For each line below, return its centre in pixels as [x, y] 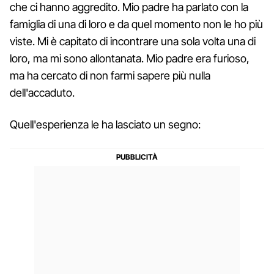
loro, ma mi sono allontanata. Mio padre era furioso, [130, 58]
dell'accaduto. [42, 92]
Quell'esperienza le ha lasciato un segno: [105, 124]
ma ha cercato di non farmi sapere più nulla [110, 75]
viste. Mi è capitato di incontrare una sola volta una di [133, 41]
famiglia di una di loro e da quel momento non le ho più [136, 24]
